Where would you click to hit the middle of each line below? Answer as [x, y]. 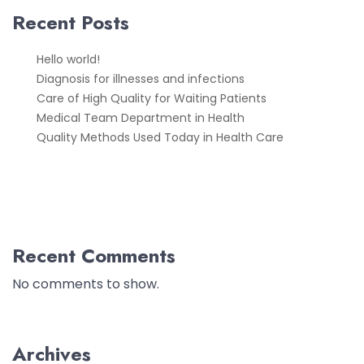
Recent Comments [94, 255]
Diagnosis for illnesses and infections [141, 78]
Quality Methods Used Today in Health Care [160, 137]
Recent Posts [71, 22]
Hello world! [68, 59]
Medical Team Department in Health [141, 117]
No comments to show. [86, 284]
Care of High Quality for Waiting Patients [152, 98]
